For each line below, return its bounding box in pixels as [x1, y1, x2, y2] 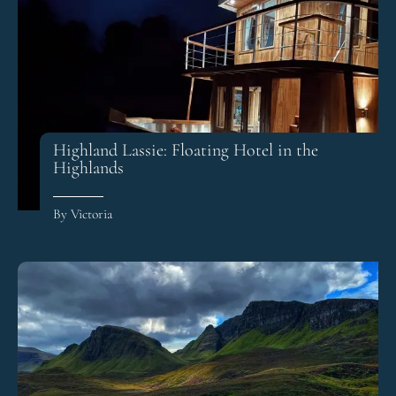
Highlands [53, 157, 124, 179]
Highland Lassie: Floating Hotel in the [53, 140, 318, 162]
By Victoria [53, 206, 113, 223]
